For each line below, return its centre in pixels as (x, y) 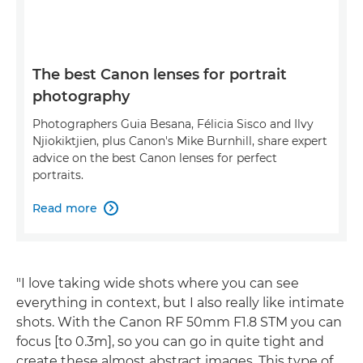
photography (81, 96)
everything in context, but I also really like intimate (180, 302)
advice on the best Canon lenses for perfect (155, 158)
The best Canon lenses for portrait (160, 74)
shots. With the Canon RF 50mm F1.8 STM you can (179, 322)
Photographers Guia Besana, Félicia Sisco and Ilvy (173, 124)
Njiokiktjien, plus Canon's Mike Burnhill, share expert (180, 141)
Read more (65, 208)
